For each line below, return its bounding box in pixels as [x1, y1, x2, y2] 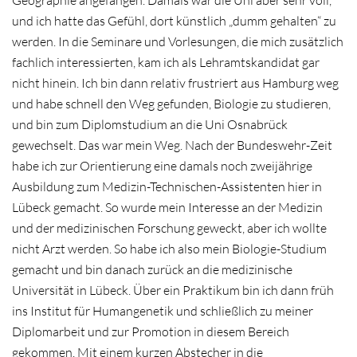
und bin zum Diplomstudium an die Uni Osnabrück [12, 116, 288, 133]
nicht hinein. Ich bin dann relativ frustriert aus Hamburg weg [12, 75, 339, 92]
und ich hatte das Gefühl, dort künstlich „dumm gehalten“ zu [12, 13, 336, 29]
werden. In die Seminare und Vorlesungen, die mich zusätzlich [12, 33, 343, 50]
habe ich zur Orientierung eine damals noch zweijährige [12, 158, 312, 175]
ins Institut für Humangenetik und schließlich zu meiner [12, 303, 313, 320]
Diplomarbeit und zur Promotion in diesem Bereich [12, 324, 289, 340]
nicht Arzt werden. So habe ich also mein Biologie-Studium [12, 241, 327, 257]
